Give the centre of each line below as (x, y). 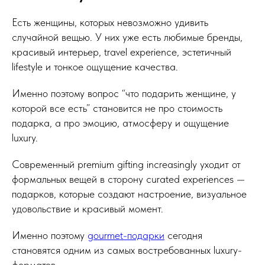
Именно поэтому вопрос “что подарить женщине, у (124, 93)
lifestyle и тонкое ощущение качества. (95, 67)
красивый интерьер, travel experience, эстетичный (122, 52)
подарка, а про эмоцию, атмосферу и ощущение (120, 123)
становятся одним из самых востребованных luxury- (127, 250)
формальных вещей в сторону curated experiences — (128, 179)
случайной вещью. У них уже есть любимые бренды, (127, 37)
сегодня (183, 235)
